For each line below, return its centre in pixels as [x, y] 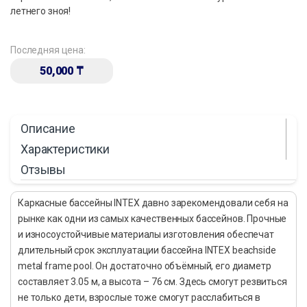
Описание [48, 128]
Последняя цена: [48, 50]
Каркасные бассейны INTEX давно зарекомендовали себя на [153, 203]
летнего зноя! [41, 11]
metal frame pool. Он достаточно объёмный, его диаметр [145, 266]
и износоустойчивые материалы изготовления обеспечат [146, 235]
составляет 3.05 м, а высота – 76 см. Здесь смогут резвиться [152, 282]
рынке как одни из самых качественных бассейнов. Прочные [152, 219]
